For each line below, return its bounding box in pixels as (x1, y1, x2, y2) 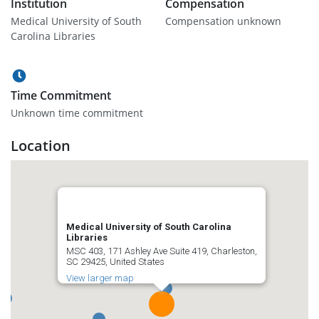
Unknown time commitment (11, 106, 143, 120)
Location (11, 136, 70, 155)
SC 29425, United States (66, 256, 164, 267)
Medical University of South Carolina (66, 221, 231, 232)
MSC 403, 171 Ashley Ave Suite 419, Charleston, (66, 246, 257, 256)
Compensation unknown (165, 14, 281, 28)
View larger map (66, 273, 134, 283)
